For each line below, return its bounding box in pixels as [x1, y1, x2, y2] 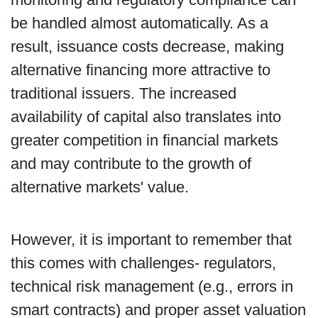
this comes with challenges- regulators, [10, 254, 276, 273]
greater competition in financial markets [10, 131, 278, 150]
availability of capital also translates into [10, 108, 281, 126]
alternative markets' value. [10, 178, 189, 197]
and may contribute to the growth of [10, 155, 251, 173]
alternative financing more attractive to [10, 61, 270, 79]
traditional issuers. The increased [10, 84, 236, 103]
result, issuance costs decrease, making [10, 38, 284, 56]
